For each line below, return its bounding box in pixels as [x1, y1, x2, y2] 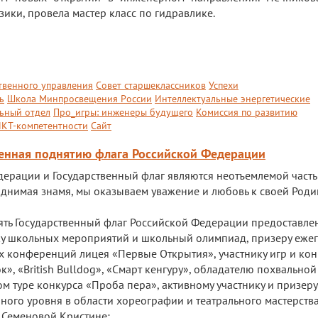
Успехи [209, 79, 238, 92]
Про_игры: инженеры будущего [53, 106, 193, 119]
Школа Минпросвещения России [7, 92, 152, 105]
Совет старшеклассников [96, 79, 206, 92]
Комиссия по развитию [196, 106, 297, 119]
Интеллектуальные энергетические [155, 92, 310, 105]
